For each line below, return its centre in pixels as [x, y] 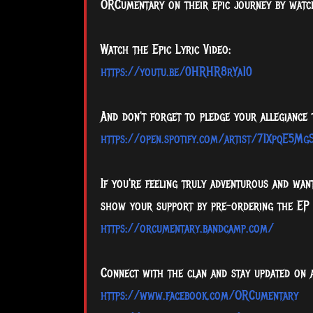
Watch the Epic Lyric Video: [165, 50]
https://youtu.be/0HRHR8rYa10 [176, 72]
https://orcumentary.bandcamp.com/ [187, 229]
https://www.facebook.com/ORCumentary [199, 296]
